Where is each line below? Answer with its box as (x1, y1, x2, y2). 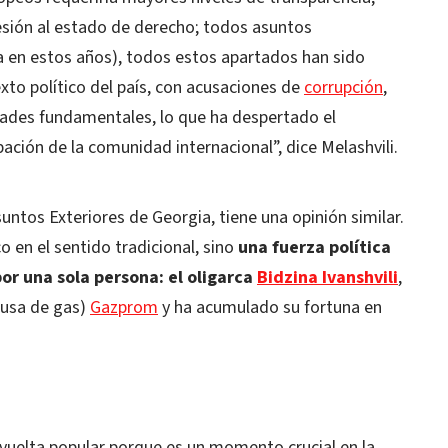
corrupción (304, 75, 383, 100)
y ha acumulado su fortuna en (158, 295, 382, 320)
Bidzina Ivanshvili (257, 265, 398, 290)
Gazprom (90, 295, 158, 320)
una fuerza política (238, 235, 391, 260)
